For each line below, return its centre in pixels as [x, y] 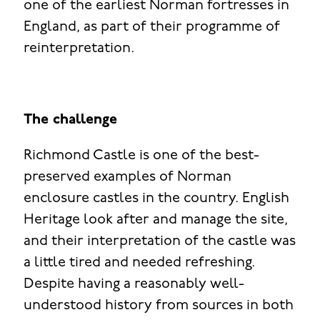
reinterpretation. [79, 48]
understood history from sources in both [158, 305]
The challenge [70, 120]
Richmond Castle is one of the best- [141, 155]
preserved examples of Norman [127, 177]
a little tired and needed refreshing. [139, 262]
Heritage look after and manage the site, [155, 220]
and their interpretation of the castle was [159, 241]
